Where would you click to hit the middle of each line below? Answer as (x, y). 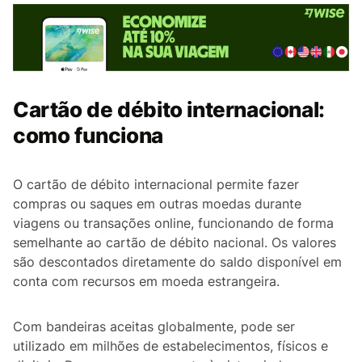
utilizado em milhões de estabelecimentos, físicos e (170, 345)
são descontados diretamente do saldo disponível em (177, 261)
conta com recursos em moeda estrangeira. (146, 281)
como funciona (88, 135)
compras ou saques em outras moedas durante (157, 203)
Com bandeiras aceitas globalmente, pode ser (154, 326)
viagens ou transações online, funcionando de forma (173, 223)
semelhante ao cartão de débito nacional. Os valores (175, 242)
